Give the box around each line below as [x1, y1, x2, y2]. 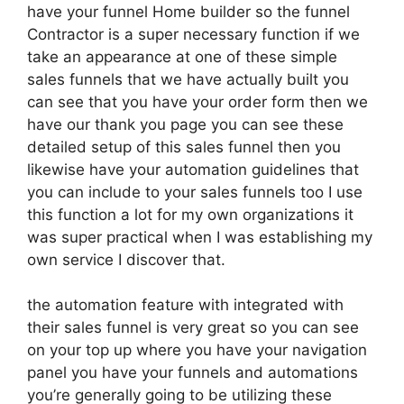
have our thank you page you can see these [27, 115, 344, 133]
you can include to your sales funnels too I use [27, 182, 363, 201]
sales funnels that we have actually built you [27, 69, 349, 88]
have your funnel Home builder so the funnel [27, 2, 350, 21]
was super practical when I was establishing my [27, 227, 372, 246]
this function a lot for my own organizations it [27, 205, 353, 224]
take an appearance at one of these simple [27, 47, 337, 66]
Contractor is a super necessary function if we [27, 24, 360, 43]
